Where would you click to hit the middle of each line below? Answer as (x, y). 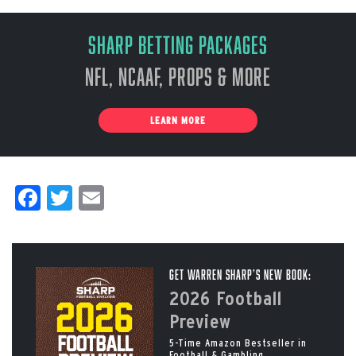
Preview (200, 321)
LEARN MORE (178, 120)
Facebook (85, 197)
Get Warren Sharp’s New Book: (240, 274)
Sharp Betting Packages (178, 44)
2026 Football (225, 298)
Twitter (106, 197)
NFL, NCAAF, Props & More (178, 76)
